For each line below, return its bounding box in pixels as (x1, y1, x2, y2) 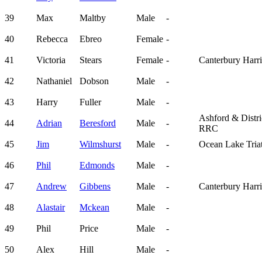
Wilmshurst (80, 139, 121, 150)
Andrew (36, 181, 67, 192)
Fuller (80, 97, 101, 108)
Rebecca (36, 34, 68, 44)
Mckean (80, 202, 109, 213)
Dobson (80, 76, 109, 87)
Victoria (36, 55, 65, 65)
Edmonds (80, 160, 115, 171)
